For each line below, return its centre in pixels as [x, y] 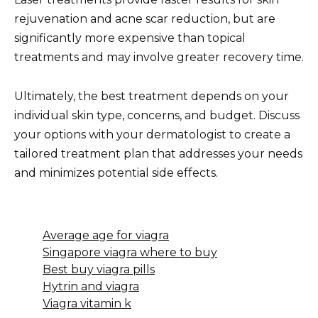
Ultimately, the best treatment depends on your [152, 96]
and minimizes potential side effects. [116, 172]
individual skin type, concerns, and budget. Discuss [157, 115]
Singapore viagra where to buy [130, 252]
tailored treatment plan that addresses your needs [158, 153]
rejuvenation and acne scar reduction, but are [145, 19]
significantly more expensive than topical [130, 38]
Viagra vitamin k [87, 303]
